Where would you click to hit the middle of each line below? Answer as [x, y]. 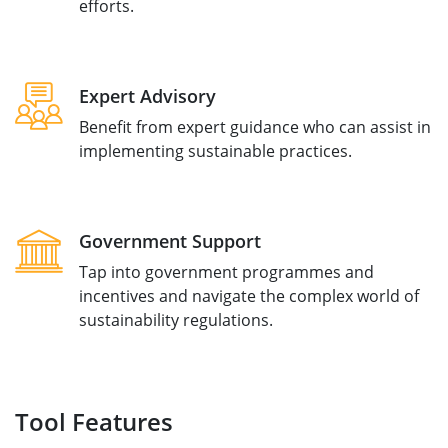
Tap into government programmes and [226, 272]
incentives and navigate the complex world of [249, 296]
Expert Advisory [147, 96]
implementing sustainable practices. [215, 151]
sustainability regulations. [178, 320]
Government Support [170, 241]
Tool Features [94, 421]
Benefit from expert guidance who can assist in [255, 127]
